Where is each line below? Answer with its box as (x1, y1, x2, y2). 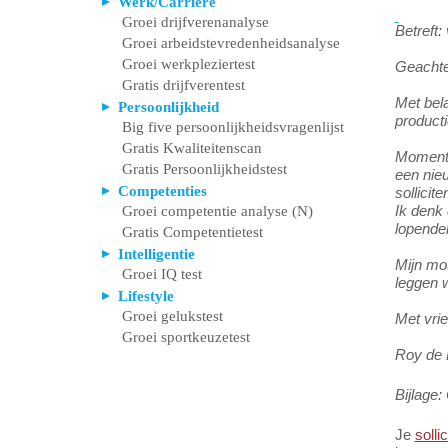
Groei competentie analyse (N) (122, 202, 313, 219)
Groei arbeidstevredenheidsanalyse (122, 34, 340, 51)
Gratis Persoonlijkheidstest (122, 160, 287, 177)
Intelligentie (118, 246, 195, 263)
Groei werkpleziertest (122, 55, 255, 72)
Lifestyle (118, 288, 174, 305)
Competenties (118, 183, 207, 200)
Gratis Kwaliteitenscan (122, 139, 262, 156)
